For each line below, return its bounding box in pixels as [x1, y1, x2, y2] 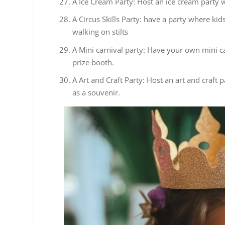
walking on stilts [72, 27, 129, 37]
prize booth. [72, 57, 115, 67]
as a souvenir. [72, 87, 121, 98]
